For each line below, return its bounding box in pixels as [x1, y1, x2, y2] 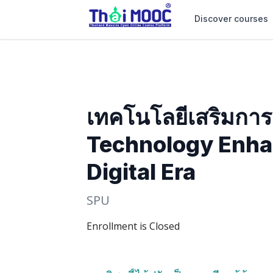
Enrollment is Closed [87, 219, 180, 233]
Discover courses [194, 13, 269, 24]
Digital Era [87, 158, 196, 185]
